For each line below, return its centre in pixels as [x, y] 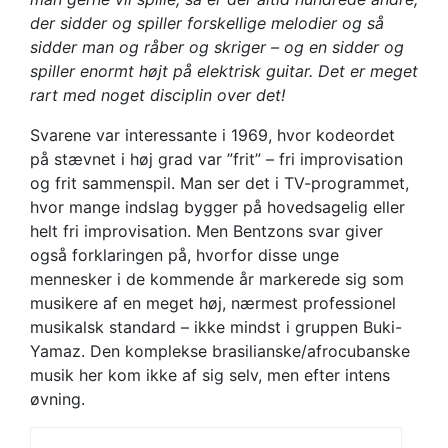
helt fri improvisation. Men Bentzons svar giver [206, 231]
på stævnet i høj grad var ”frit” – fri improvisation [216, 159]
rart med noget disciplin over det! [157, 95]
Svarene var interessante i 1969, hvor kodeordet [212, 135]
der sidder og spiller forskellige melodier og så [207, 23]
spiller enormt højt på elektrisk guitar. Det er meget [224, 71]
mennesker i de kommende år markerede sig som [217, 279]
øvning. [57, 399]
